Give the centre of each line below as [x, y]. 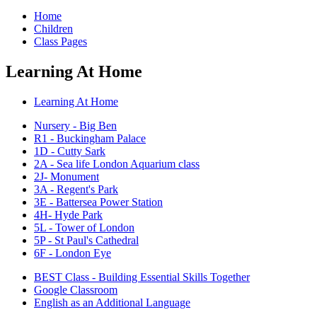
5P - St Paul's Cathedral [86, 240]
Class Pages [60, 41]
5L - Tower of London [84, 227]
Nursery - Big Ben [75, 125]
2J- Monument [67, 176]
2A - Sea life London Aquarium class [117, 163]
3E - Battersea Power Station [98, 202]
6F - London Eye [73, 253]
